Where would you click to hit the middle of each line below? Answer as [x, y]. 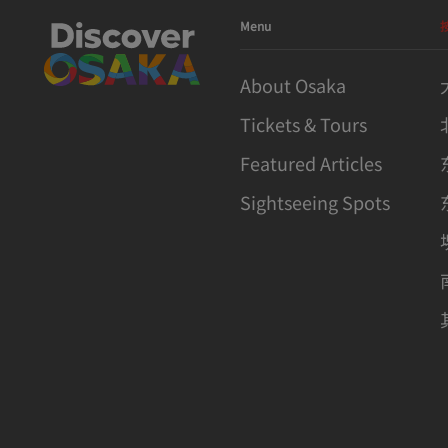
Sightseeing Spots [315, 202]
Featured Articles [311, 163]
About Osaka [293, 85]
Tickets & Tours [303, 124]
